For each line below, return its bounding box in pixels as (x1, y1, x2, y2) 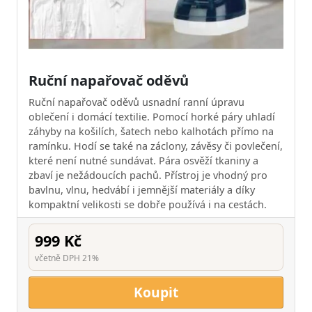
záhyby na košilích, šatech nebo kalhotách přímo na (29, 124, 274, 138)
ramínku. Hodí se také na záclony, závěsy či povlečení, (29, 139, 283, 153)
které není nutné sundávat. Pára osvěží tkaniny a (29, 153, 258, 167)
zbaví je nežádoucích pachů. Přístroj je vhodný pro (29, 168, 267, 182)
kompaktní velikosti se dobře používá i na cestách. (29, 197, 267, 211)
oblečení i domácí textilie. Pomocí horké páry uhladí (29, 109, 275, 123)
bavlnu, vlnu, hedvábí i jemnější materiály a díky (29, 182, 255, 196)
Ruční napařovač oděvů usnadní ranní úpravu (29, 95, 244, 109)
